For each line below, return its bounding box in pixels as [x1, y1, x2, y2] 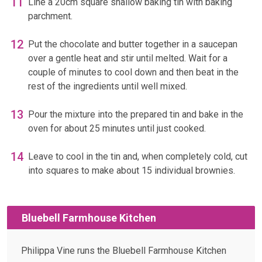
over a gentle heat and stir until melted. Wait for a [28, 53, 227, 64]
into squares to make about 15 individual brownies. [28, 165, 235, 177]
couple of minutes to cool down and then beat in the [28, 67, 239, 78]
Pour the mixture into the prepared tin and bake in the [28, 109, 243, 120]
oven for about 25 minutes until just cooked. [28, 123, 206, 135]
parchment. [28, 11, 73, 22]
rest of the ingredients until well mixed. [28, 81, 189, 92]
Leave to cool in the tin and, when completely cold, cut [28, 151, 247, 163]
